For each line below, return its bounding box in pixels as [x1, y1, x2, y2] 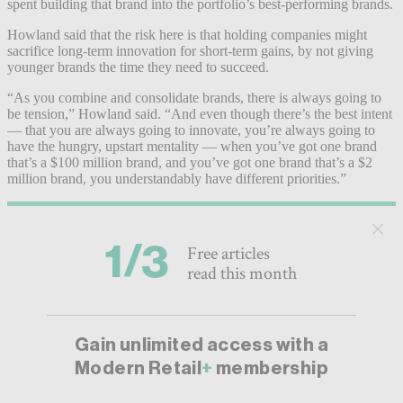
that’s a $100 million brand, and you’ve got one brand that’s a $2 [7, 154, 372, 170]
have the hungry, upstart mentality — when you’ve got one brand [7, 138, 377, 154]
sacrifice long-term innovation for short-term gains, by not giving [7, 42, 373, 58]
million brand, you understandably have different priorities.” [7, 170, 346, 186]
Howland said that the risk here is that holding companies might [7, 26, 367, 42]
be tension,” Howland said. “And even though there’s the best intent [7, 105, 392, 121]
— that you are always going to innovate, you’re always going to [7, 121, 375, 138]
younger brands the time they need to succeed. [7, 58, 269, 75]
